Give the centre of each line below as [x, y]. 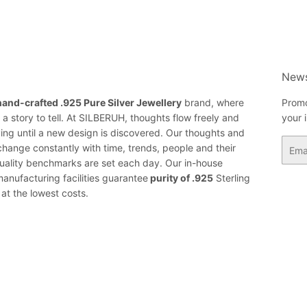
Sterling [231, 178]
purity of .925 [180, 178]
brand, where [212, 103]
